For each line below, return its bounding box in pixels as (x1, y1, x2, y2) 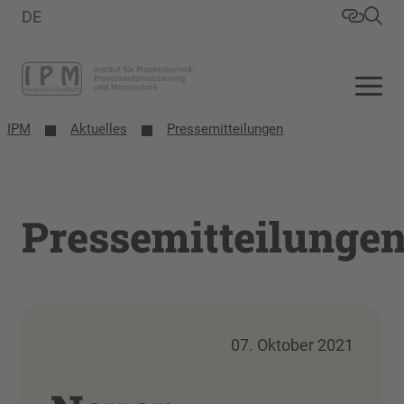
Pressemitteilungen (167, 121, 283, 137)
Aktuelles (70, 121, 127, 137)
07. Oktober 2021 (231, 335, 353, 354)
